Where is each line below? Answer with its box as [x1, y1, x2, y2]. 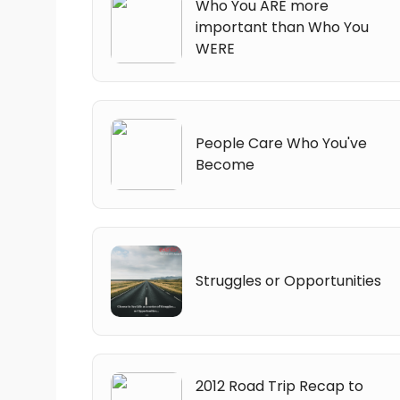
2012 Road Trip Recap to [196, 375, 363, 396]
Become [196, 154, 254, 175]
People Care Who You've [196, 132, 367, 154]
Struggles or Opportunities [196, 270, 381, 291]
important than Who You [196, 16, 369, 37]
